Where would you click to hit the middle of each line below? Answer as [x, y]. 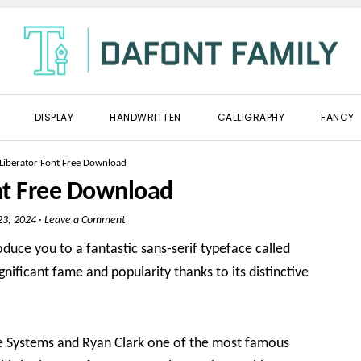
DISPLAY [54, 117]
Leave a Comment [85, 220]
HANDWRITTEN [145, 117]
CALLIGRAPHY [251, 117]
